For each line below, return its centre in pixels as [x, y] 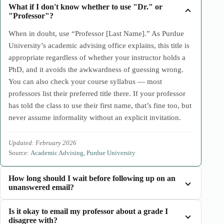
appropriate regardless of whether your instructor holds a [97, 57]
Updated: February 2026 [42, 143]
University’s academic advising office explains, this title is [99, 45]
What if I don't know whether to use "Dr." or [85, 7]
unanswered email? [41, 187]
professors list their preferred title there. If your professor [97, 93]
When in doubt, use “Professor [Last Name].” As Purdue [96, 33]
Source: [19, 153]
